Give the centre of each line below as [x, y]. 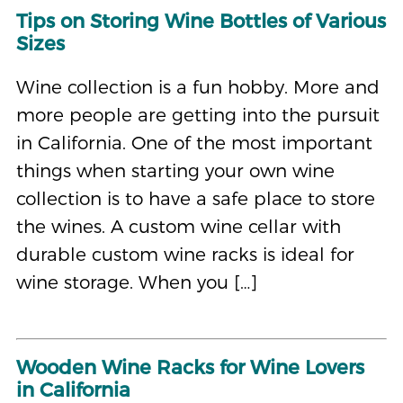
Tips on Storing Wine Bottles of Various [201, 20]
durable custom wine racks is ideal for [185, 254]
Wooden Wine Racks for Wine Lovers [190, 367]
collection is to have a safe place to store [195, 198]
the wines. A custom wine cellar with [178, 226]
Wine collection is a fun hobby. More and [197, 86]
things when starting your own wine [175, 170]
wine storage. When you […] [136, 282]
